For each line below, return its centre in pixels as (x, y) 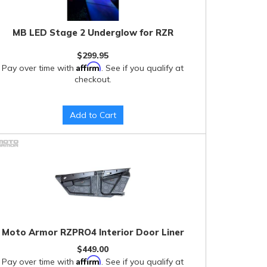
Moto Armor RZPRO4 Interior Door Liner (93, 232)
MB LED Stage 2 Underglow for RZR (93, 32)
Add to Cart (93, 115)
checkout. (93, 79)
